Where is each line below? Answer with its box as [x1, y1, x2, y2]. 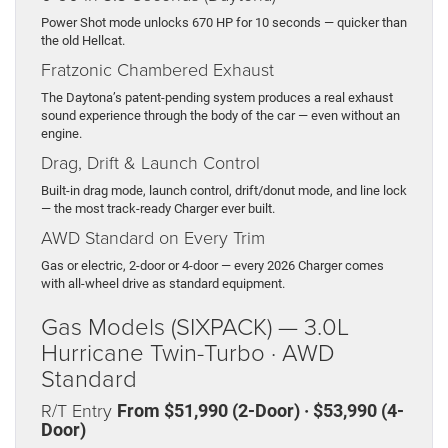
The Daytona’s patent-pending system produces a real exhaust [41, 90, 393, 106]
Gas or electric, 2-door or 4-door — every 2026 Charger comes [41, 258, 384, 274]
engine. [41, 126, 82, 142]
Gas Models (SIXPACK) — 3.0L [41, 309, 349, 343]
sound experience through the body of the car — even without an [41, 108, 400, 124]
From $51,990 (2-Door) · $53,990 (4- [117, 400, 404, 422]
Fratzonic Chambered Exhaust [41, 57, 274, 82]
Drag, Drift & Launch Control [41, 150, 260, 175]
